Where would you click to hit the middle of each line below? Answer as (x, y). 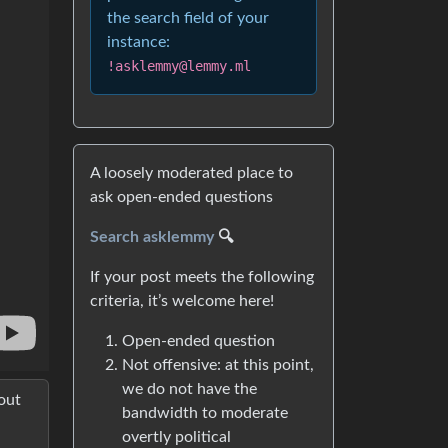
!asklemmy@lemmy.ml (179, 66)
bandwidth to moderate (205, 413)
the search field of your (188, 18)
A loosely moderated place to (191, 173)
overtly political (176, 437)
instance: (138, 42)
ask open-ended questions (181, 197)
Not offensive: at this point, (218, 365)
